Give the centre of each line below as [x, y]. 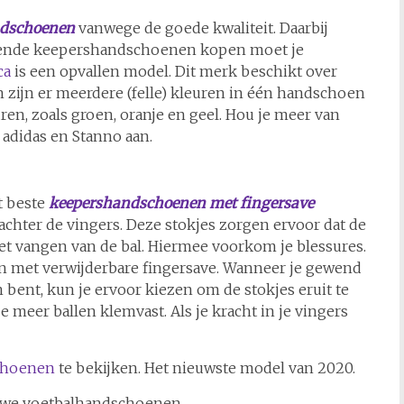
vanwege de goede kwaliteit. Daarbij [202, 28]
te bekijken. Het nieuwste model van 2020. [205, 368]
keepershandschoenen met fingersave [181, 203]
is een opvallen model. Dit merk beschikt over [174, 72]
